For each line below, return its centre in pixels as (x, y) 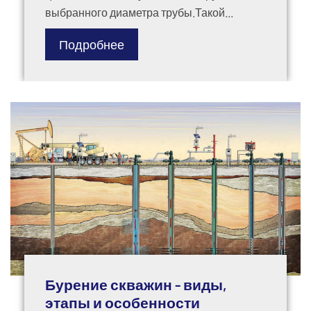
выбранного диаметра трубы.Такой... (139, 12)
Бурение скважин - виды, (136, 285)
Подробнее (92, 45)
